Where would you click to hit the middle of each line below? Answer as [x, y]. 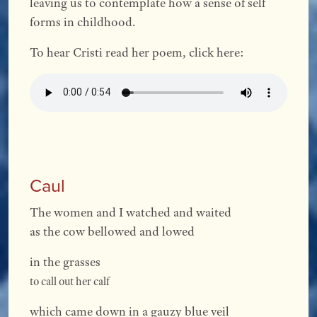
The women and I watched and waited [131, 212]
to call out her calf [70, 281]
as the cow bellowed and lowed [113, 231]
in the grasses [65, 261]
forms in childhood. [83, 22]
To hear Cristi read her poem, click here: [137, 52]
